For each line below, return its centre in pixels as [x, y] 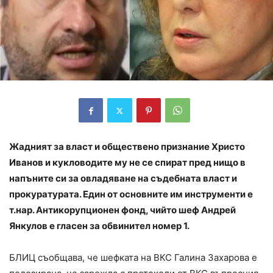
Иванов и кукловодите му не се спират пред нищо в [127, 163]
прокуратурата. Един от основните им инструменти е [131, 194]
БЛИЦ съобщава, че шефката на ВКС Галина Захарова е [133, 258]
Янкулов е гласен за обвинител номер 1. [99, 226]
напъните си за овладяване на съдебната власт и [123, 179]
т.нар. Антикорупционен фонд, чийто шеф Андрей [122, 210]
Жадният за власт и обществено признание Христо [127, 147]
